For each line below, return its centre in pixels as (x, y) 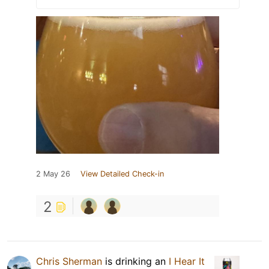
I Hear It (187, 261)
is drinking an (135, 261)
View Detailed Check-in (122, 174)
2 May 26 (53, 174)
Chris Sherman (69, 261)
